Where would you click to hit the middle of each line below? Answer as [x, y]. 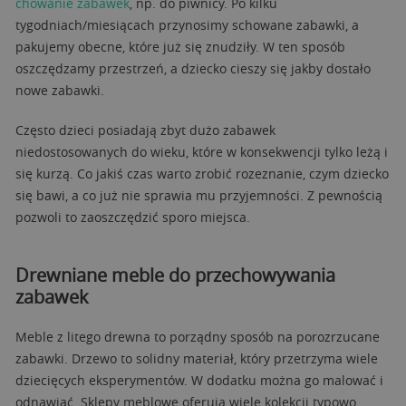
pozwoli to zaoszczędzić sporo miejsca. [133, 217]
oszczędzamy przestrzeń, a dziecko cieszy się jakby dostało [193, 68]
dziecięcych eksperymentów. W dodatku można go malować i [199, 380]
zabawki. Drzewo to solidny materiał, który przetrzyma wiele [197, 358]
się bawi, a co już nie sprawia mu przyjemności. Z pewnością [199, 195]
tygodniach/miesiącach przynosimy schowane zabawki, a [187, 25]
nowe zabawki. [60, 90]
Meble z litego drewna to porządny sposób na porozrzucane [198, 337]
